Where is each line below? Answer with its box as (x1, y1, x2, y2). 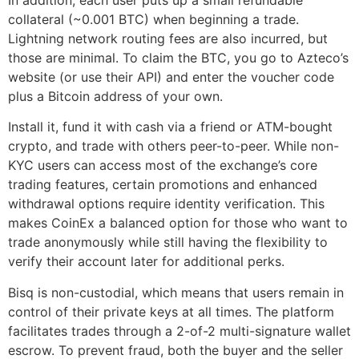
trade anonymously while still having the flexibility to (8, 234, 328, 251)
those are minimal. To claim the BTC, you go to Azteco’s (8, 49, 349, 66)
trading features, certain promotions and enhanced (8, 176, 317, 193)
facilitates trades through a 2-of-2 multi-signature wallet (8, 322, 351, 339)
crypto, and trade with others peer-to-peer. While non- (8, 138, 339, 155)
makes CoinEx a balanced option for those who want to (8, 215, 348, 232)
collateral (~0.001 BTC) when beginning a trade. (8, 10, 299, 27)
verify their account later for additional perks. (8, 253, 284, 270)
